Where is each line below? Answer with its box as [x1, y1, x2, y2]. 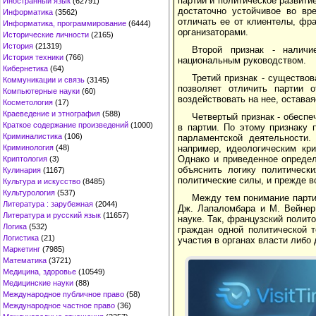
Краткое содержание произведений [3, 121, 128, 129]
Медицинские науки [3, 279, 73, 287]
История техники [3, 53, 63, 61]
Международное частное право [3, 301, 115, 310]
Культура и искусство [3, 177, 80, 186]
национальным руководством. [178, 54, 306, 66]
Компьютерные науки [3, 87, 80, 95]
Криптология [3, 154, 47, 163]
